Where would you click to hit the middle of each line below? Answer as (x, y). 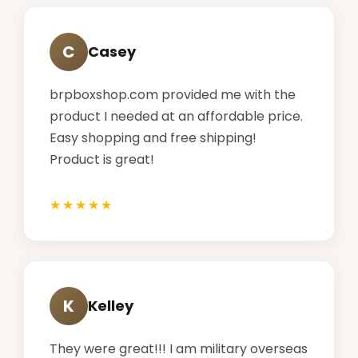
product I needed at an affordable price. (176, 116)
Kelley (111, 306)
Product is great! (102, 159)
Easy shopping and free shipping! (153, 137)
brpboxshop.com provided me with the (173, 94)
